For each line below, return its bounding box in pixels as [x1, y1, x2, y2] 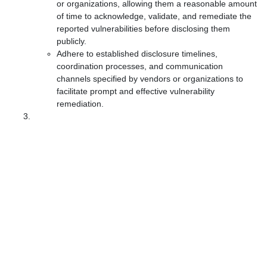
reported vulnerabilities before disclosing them [57, 24, 230, 33]
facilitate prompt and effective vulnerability [57, 86, 215, 96]
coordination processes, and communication [57, 61, 223, 71]
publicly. [57, 36, 86, 46]
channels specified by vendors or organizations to [57, 74, 243, 83]
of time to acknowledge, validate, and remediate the [57, 11, 252, 21]
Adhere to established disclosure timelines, [57, 49, 218, 58]
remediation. [57, 99, 104, 108]
